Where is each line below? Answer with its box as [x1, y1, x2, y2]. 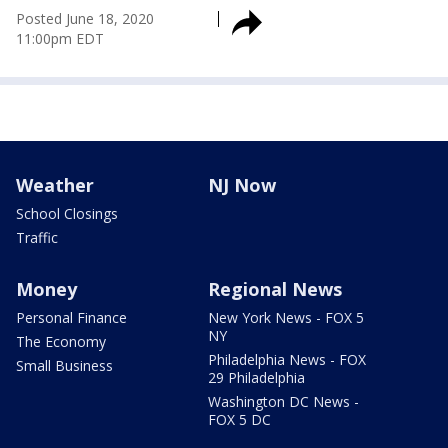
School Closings [16, 204, 118, 223]
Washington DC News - [208, 392, 359, 411]
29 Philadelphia [208, 368, 305, 387]
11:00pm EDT [16, 29, 104, 48]
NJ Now [208, 173, 276, 197]
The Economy [16, 332, 106, 351]
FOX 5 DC [208, 410, 271, 429]
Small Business [16, 356, 113, 375]
